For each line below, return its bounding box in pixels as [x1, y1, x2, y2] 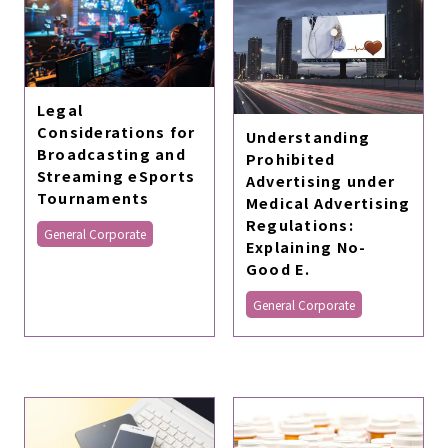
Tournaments [36, 186, 150, 208]
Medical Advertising [245, 191, 411, 213]
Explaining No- [245, 235, 367, 257]
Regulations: [245, 213, 354, 235]
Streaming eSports [36, 164, 196, 186]
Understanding [245, 125, 371, 147]
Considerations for [36, 120, 196, 142]
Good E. [245, 257, 311, 279]
